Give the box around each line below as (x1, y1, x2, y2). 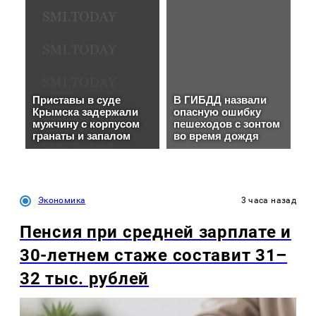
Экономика (38, 195, 86, 205)
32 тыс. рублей (20, 268, 150, 288)
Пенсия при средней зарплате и (20, 221, 291, 242)
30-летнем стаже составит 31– (20, 245, 288, 265)
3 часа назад (241, 195, 296, 205)
